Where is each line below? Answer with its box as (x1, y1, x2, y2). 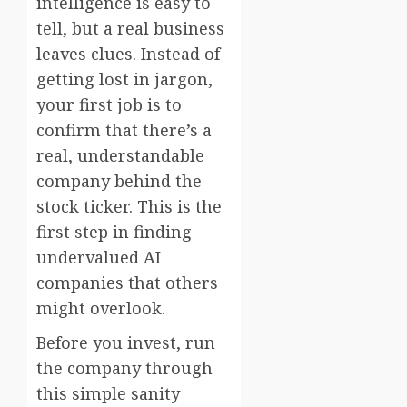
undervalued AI (36, 245, 161, 268)
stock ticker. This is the (36, 194, 222, 217)
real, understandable (36, 144, 204, 166)
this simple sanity (36, 382, 180, 404)
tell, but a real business (36, 16, 224, 39)
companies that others (36, 271, 218, 293)
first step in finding (36, 220, 192, 243)
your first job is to (36, 93, 182, 115)
